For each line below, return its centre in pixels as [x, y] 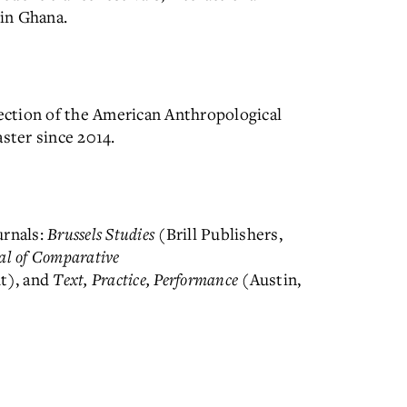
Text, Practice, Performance [145, 279]
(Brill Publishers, [218, 233]
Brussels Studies [101, 233]
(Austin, [270, 279]
